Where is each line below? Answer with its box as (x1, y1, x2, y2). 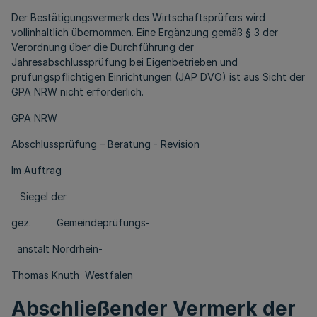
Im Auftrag (11, 164, 70, 176)
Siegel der (11, 190, 67, 202)
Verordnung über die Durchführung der (11, 41, 194, 53)
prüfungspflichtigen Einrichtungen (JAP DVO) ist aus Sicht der (11, 71, 305, 83)
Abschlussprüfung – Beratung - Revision (11, 138, 200, 150)
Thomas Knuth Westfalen (11, 269, 133, 281)
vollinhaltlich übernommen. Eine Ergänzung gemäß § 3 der (11, 26, 278, 38)
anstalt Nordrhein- (11, 243, 103, 255)
